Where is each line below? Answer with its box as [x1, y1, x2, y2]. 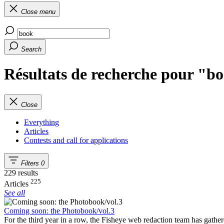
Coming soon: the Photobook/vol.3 [4, 206, 114, 215]
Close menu [21, 8, 55, 15]
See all [4, 188, 25, 197]
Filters [21, 159, 39, 167]
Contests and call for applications [24, 135, 128, 144]
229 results [4, 168, 38, 177]
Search [21, 45, 41, 53]
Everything [24, 117, 59, 126]
